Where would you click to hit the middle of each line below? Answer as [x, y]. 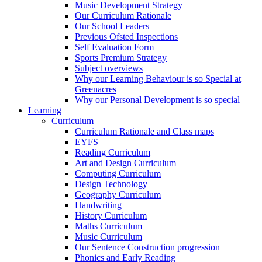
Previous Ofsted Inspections [126, 37]
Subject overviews [109, 68]
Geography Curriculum [118, 194]
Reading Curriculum [113, 152]
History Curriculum [111, 216]
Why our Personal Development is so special [157, 100]
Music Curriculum [108, 237]
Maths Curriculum [108, 226]
